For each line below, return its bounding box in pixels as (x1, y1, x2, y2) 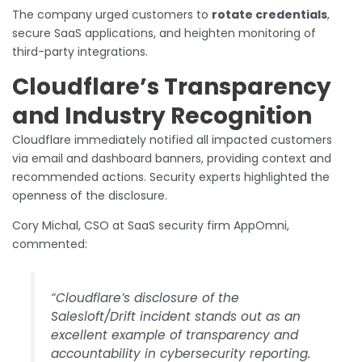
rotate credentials (212, 6, 327, 23)
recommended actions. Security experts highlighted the (12, 169, 330, 186)
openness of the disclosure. (12, 187, 167, 204)
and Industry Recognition (12, 100, 312, 133)
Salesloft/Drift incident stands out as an (51, 308, 301, 326)
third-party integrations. (12, 44, 148, 61)
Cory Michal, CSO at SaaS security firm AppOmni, (12, 217, 289, 234)
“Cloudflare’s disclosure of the (51, 289, 240, 307)
